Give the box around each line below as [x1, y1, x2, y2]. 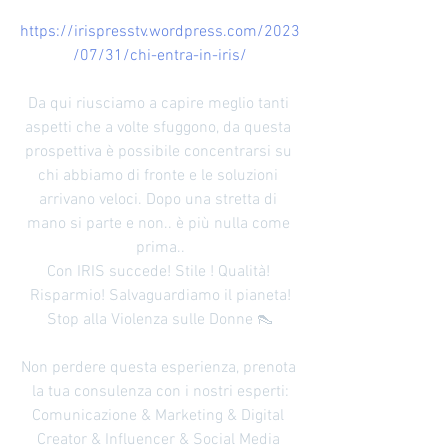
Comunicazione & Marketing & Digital [32, 406, 288, 426]
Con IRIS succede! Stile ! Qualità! [46, 262, 274, 282]
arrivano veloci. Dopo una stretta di [39, 190, 281, 210]
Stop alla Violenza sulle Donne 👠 [47, 310, 273, 330]
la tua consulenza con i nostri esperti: [31, 382, 289, 402]
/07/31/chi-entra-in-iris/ [73, 46, 247, 66]
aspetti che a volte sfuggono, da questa [25, 118, 295, 138]
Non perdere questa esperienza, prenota [20, 358, 300, 378]
